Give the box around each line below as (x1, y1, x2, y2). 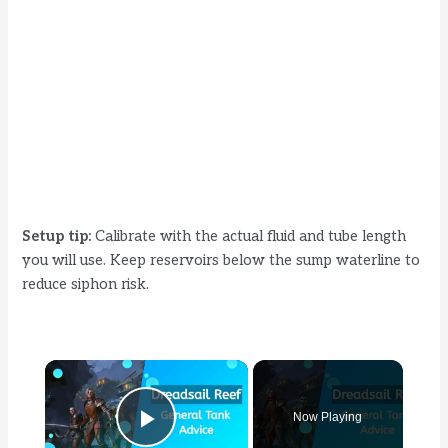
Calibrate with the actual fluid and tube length (91, 228, 407, 246)
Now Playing (293, 410, 363, 425)
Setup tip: (22, 228, 92, 246)
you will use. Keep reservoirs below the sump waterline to (22, 252, 421, 270)
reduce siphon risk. (22, 276, 150, 294)
